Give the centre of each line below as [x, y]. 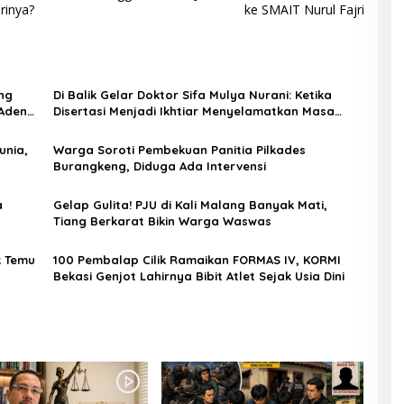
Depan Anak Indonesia [119, 127]
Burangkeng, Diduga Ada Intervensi [159, 165]
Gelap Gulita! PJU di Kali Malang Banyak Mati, [190, 204]
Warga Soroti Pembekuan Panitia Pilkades [179, 149]
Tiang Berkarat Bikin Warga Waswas [162, 220]
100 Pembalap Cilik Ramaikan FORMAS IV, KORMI [197, 259]
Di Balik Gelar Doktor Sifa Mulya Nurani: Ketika [192, 94]
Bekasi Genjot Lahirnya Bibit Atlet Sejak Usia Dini [198, 275]
